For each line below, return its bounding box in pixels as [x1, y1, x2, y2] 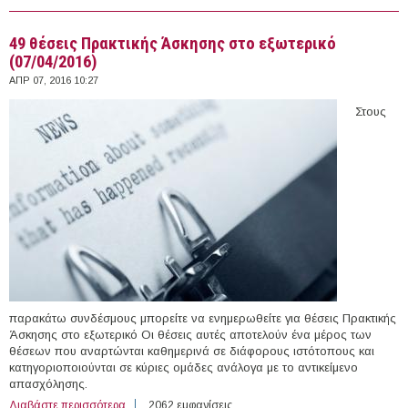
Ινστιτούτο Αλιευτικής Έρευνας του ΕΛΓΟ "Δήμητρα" [126, 3, 387, 16]
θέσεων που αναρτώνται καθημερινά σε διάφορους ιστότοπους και [9, 343, 374, 358]
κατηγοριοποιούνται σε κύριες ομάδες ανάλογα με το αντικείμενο [9, 360, 358, 374]
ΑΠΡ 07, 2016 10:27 [9, 74, 98, 86]
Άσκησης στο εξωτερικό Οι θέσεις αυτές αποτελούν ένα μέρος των [9, 327, 372, 342]
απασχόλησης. [9, 376, 87, 391]
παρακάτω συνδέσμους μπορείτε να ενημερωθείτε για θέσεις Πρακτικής [9, 311, 396, 325]
